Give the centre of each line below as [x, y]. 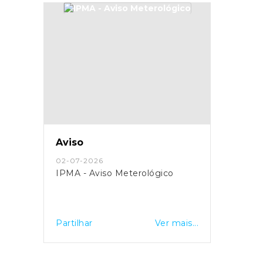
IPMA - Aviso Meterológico [115, 173]
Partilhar [74, 223]
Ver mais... [176, 223]
